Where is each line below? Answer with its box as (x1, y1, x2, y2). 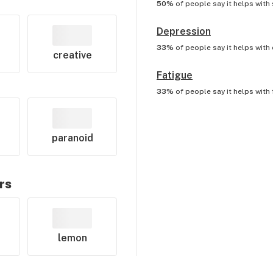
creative (52, 49, 92, 61)
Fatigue (156, 69, 193, 81)
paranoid (51, 132, 93, 144)
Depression (156, 26, 211, 37)
